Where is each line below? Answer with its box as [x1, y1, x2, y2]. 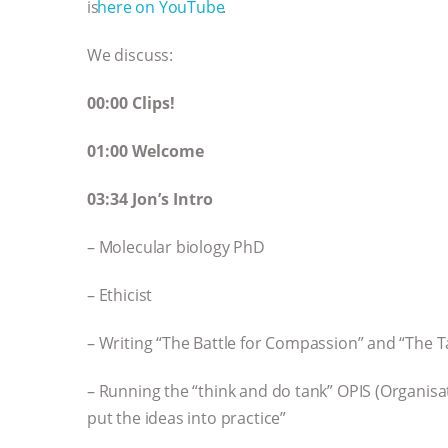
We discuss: [87, 43, 174, 66]
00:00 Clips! [87, 91, 175, 114]
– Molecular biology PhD [87, 235, 265, 258]
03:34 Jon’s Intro [87, 187, 213, 210]
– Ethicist [87, 283, 153, 306]
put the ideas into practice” [87, 406, 290, 429]
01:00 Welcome [87, 139, 204, 162]
